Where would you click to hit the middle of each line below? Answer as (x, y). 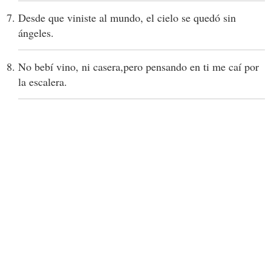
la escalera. (43, 82)
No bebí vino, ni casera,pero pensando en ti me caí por (139, 67)
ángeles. (36, 33)
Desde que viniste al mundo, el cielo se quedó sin (127, 18)
